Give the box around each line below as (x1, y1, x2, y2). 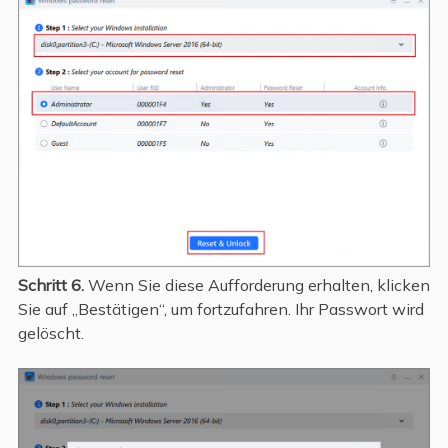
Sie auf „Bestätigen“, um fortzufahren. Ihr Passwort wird (17, 299, 424, 320)
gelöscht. (17, 323, 84, 344)
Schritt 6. (17, 275, 84, 296)
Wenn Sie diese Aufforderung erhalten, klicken (83, 275, 430, 296)
